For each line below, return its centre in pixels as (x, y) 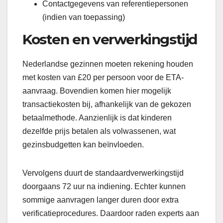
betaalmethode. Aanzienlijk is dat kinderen (97, 118)
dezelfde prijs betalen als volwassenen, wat (99, 131)
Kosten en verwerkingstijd (110, 40)
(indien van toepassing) (84, 17)
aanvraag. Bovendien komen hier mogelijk (97, 91)
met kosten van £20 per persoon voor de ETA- (103, 78)
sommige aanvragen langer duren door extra (101, 200)
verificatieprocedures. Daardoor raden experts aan (111, 214)
